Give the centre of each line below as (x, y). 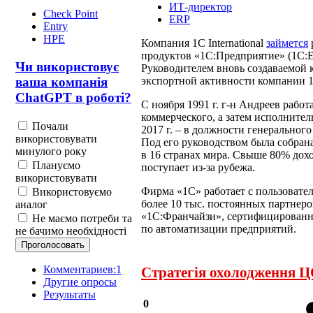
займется (287, 43)
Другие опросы (80, 282)
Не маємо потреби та (81, 218)
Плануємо (55, 165)
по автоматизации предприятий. (219, 228)
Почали (49, 126)
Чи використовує (67, 66)
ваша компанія (61, 82)
